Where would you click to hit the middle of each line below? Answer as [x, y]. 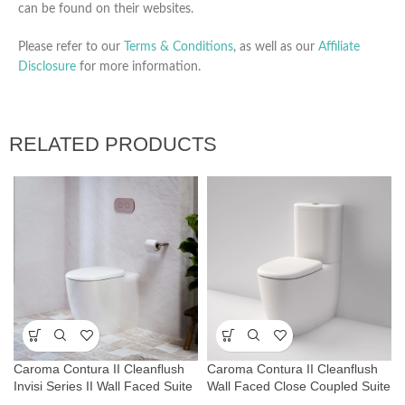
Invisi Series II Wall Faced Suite [103, 386]
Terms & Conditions [179, 47]
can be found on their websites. [106, 9]
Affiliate [339, 47]
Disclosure [47, 66]
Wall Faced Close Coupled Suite [299, 386]
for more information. [138, 66]
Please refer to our [71, 47]
